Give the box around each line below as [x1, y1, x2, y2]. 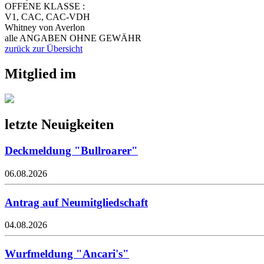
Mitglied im [5, 65, 76, 81]
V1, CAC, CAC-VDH [5, 11, 90, 22]
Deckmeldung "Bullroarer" [5, 144, 138, 157]
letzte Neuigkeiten [5, 117, 114, 133]
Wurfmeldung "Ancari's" [5, 247, 129, 260]
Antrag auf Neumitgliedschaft [5, 196, 148, 209]
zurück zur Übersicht [5, 43, 82, 54]
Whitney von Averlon [5, 22, 85, 32]
